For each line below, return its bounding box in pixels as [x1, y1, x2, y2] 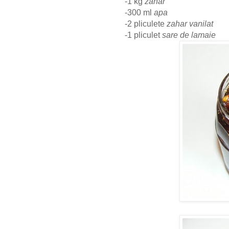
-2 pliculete [125, 19, 167, 29]
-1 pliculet [125, 31, 162, 40]
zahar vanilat [167, 19, 213, 29]
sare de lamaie [162, 31, 216, 40]
